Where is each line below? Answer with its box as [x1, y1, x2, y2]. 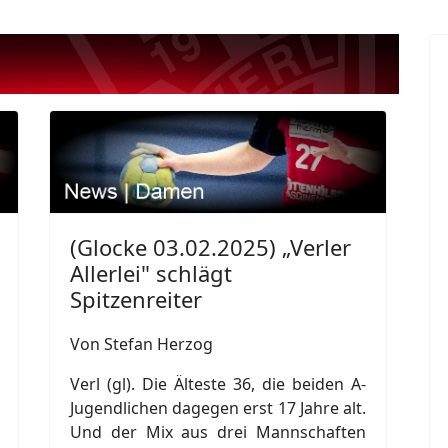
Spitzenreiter [70, 283, 202, 314]
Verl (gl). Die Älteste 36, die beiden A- [70, 372, 366, 395]
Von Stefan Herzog [70, 332, 213, 355]
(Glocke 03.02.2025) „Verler [70, 231, 351, 262]
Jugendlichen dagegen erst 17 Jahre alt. [70, 396, 366, 419]
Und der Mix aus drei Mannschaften [70, 420, 366, 443]
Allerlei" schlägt [70, 257, 232, 288]
